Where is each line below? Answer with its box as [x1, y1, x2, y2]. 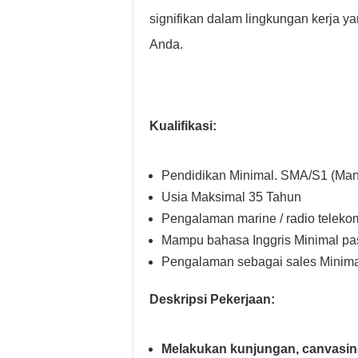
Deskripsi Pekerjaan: [149, 292, 275, 306]
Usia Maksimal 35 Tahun [161, 190, 301, 204]
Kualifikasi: [149, 119, 217, 133]
